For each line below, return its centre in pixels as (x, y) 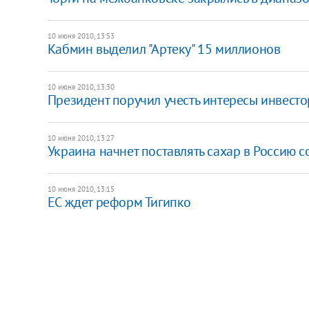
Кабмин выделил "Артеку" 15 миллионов (164, 49)
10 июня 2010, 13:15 (81, 189)
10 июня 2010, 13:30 (81, 87)
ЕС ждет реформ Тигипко (119, 202)
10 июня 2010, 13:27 (81, 138)
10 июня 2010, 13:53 (81, 36)
